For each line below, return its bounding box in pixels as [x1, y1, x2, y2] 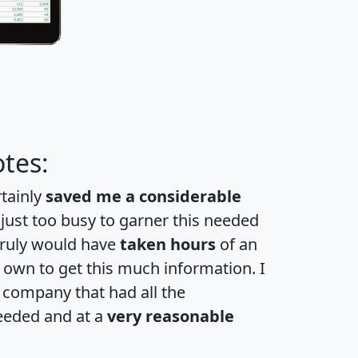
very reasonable [107, 304, 234, 327]
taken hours [120, 233, 216, 255]
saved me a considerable [46, 185, 241, 207]
